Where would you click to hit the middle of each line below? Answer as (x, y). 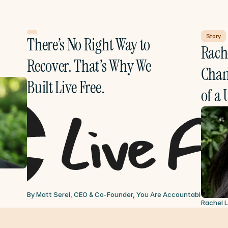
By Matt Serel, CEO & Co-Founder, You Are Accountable (116, 194)
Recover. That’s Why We (89, 66)
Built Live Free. (66, 88)
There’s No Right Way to (89, 45)
